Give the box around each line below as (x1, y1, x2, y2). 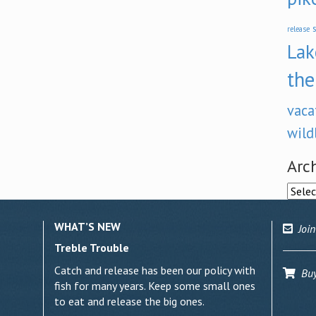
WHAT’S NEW (54, 219, 121, 233)
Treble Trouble (54, 241, 130, 255)
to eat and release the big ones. (54, 294, 205, 308)
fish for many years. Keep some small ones (54, 279, 256, 293)
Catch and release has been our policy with (54, 263, 256, 277)
